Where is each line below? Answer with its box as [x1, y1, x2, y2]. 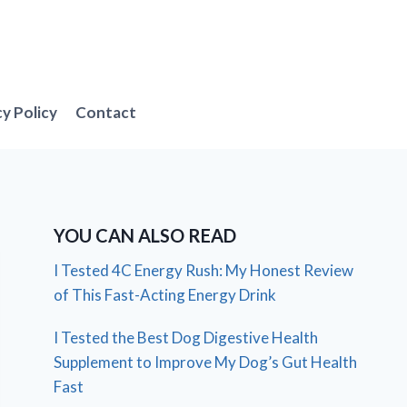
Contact [75, 103, 137, 123]
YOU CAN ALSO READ [54, 223, 237, 246]
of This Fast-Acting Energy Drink [54, 284, 277, 304]
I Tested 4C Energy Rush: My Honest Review [54, 260, 354, 280]
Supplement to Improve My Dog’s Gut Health [54, 352, 358, 372]
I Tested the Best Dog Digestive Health [54, 327, 319, 347]
